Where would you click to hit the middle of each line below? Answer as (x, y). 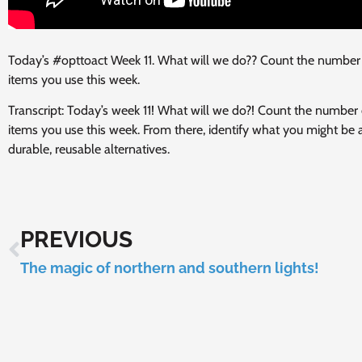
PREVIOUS (76, 239)
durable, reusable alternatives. (89, 149)
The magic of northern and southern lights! (170, 267)
